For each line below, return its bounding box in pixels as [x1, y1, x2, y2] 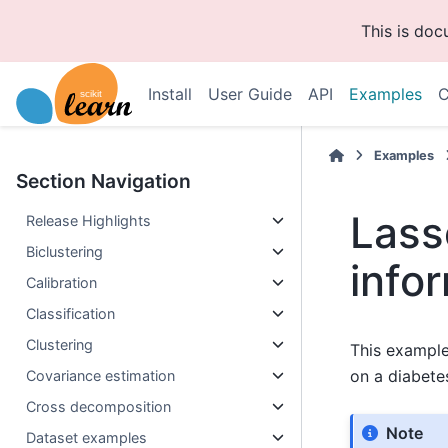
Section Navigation [16, 169, 191, 193]
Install [147, 84, 192, 104]
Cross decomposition [26, 398, 172, 415]
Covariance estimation [26, 367, 176, 384]
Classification [26, 305, 116, 322]
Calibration [26, 274, 98, 291]
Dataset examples [26, 429, 148, 446]
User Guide [207, 84, 292, 104]
